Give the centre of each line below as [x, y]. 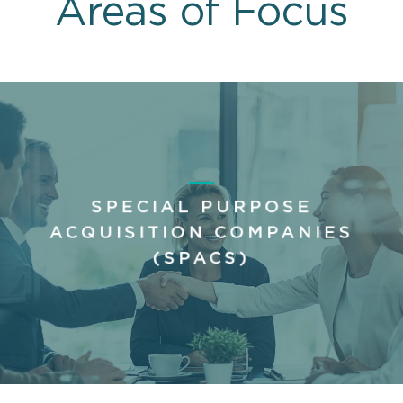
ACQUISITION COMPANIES [201, 233]
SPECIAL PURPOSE [201, 208]
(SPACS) [201, 259]
